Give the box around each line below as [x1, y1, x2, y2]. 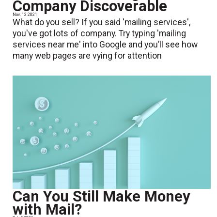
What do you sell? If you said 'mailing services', [13, 17, 191, 28]
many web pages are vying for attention [13, 51, 162, 61]
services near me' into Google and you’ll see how [13, 40, 198, 50]
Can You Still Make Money [13, 187, 190, 206]
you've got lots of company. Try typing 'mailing [13, 29, 186, 39]
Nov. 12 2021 [13, 12, 38, 17]
